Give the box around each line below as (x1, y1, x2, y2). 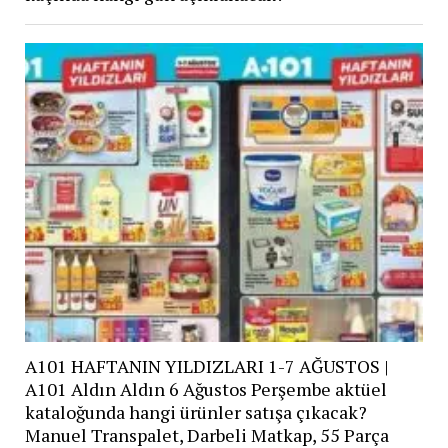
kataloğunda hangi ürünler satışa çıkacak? (24, 400, 367, 425)
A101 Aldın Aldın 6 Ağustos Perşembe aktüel (24, 377, 387, 402)
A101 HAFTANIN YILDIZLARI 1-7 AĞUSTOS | (24, 354, 389, 379)
